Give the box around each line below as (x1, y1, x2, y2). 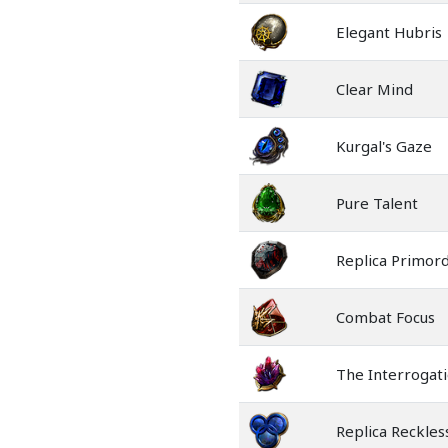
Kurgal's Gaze (336, 136, 432, 156)
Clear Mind (336, 79, 413, 99)
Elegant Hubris (336, 22, 442, 42)
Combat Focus (336, 307, 435, 327)
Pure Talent (336, 193, 418, 213)
